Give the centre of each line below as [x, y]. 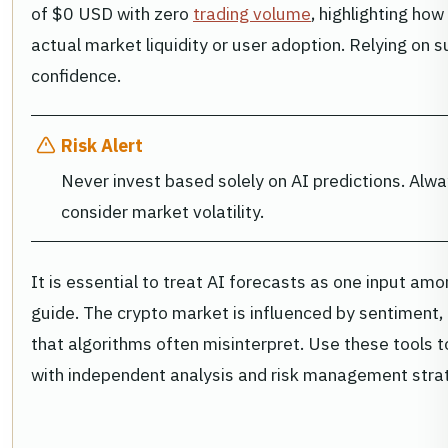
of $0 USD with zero [112, 14]
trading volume [252, 14]
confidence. [76, 76]
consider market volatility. [162, 212]
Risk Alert [102, 146]
